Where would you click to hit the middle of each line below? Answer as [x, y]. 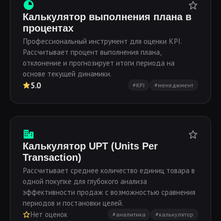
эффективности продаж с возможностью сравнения [109, 192]
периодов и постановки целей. [73, 203]
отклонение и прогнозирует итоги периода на [99, 63]
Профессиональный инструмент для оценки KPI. [102, 41]
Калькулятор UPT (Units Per [90, 146]
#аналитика [129, 214]
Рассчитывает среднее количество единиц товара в [109, 170]
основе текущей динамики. [67, 74]
